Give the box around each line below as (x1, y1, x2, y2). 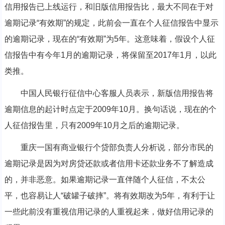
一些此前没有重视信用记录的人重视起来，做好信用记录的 (4, 207, 213, 216)
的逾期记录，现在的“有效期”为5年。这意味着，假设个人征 (4, 35, 215, 43)
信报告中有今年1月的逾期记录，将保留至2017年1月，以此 (4, 51, 216, 59)
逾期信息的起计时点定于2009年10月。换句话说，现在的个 (4, 105, 216, 114)
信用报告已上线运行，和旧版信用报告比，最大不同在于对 (4, 3, 213, 11)
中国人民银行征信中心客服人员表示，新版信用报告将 (4, 89, 213, 97)
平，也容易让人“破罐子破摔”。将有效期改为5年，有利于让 (4, 191, 215, 200)
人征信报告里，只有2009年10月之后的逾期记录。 (4, 121, 184, 130)
